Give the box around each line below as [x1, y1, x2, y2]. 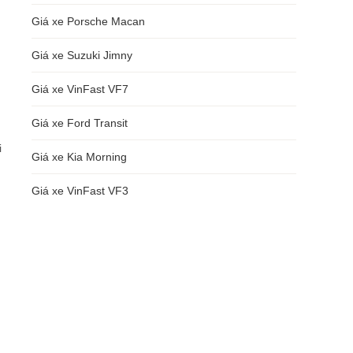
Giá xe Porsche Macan [32, 15, 145, 28]
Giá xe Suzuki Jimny [32, 49, 132, 61]
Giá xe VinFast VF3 [32, 184, 128, 197]
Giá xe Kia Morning [32, 150, 127, 163]
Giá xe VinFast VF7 [32, 83, 128, 95]
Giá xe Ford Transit [32, 117, 128, 129]
